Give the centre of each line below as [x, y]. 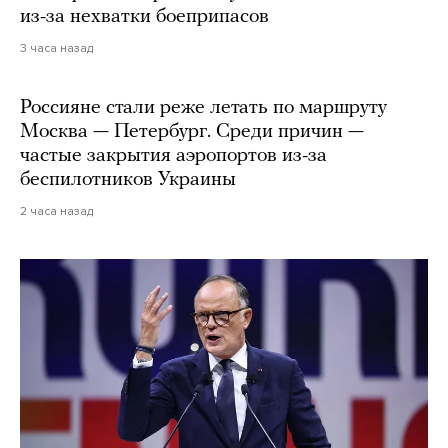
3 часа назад [56, 47]
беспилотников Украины [128, 179]
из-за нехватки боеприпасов [144, 16]
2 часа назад [56, 210]
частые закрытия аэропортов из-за [173, 155]
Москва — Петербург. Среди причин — [192, 131]
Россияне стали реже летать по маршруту [203, 107]
